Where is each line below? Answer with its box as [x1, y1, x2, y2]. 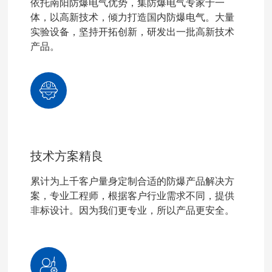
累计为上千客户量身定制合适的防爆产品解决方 [30, 175, 234, 186]
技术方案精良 [30, 148, 103, 163]
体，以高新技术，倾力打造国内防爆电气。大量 [30, 12, 234, 23]
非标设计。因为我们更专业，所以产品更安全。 [30, 205, 234, 216]
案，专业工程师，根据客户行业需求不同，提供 [30, 190, 234, 201]
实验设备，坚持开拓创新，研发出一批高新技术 [30, 27, 234, 38]
